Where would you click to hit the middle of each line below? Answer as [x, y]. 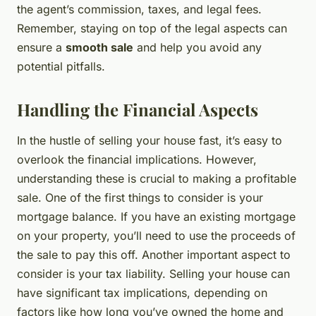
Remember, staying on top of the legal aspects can [152, 29]
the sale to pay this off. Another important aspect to [154, 255]
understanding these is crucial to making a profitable [157, 179]
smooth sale [99, 48]
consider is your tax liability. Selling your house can [153, 274]
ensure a [41, 48]
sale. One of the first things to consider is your [140, 198]
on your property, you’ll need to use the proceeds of [156, 236]
